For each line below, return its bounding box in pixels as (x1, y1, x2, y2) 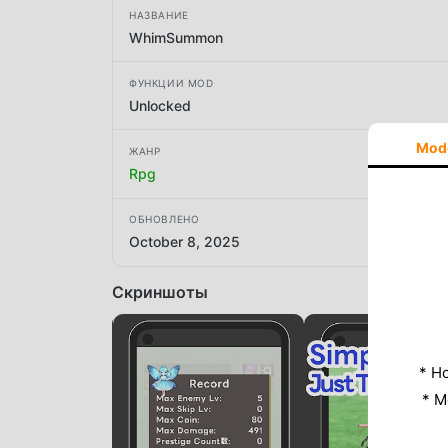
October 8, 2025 (129, 233, 240, 251)
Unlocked (129, 96, 191, 114)
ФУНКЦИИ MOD (129, 76, 214, 89)
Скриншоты (112, 281, 208, 302)
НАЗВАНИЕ (129, 8, 189, 21)
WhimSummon (129, 28, 223, 46)
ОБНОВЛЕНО (129, 213, 200, 226)
